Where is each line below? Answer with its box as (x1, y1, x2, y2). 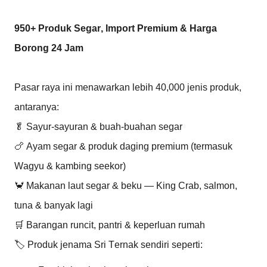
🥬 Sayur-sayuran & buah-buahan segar (14, 121, 182, 132)
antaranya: (14, 101, 59, 112)
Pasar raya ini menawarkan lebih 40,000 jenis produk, (14, 82, 241, 92)
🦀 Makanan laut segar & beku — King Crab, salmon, (14, 180, 237, 191)
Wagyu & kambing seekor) (14, 160, 126, 171)
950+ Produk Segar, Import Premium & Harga (14, 23, 217, 33)
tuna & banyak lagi (14, 200, 93, 210)
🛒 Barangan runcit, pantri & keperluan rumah (14, 219, 205, 230)
